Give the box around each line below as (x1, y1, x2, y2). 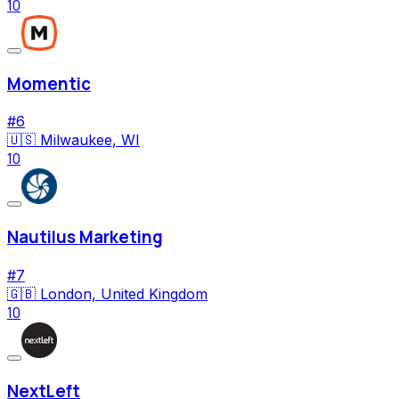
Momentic (7, 71, 91, 95)
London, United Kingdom (40, 284, 208, 303)
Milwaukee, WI (40, 131, 140, 150)
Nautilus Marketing (7, 225, 163, 249)
